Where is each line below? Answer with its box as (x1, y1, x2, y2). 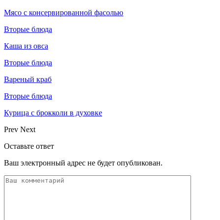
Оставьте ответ (4, 142, 54, 151)
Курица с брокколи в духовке (4, 109, 102, 117)
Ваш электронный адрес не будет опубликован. (4, 159, 163, 167)
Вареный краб (4, 75, 52, 84)
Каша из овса (4, 42, 48, 51)
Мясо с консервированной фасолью (4, 8, 123, 17)
